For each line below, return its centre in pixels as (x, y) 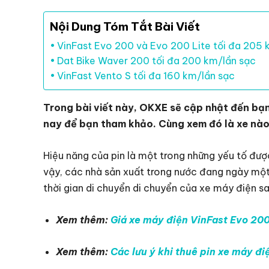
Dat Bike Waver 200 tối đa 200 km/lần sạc (157, 61)
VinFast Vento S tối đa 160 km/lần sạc (146, 76)
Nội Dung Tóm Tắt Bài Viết (125, 27)
